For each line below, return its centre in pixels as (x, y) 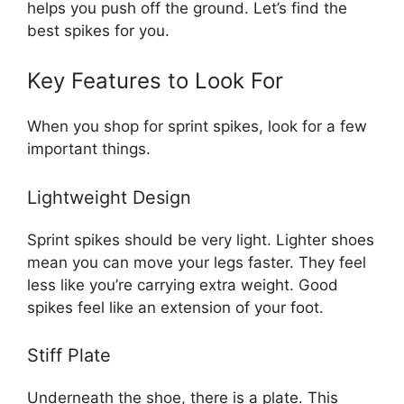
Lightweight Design (109, 197)
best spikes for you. (98, 30)
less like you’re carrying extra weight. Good (183, 285)
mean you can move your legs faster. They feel (197, 262)
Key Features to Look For (155, 81)
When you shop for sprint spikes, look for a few (197, 127)
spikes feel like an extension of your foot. (175, 307)
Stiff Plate (69, 356)
